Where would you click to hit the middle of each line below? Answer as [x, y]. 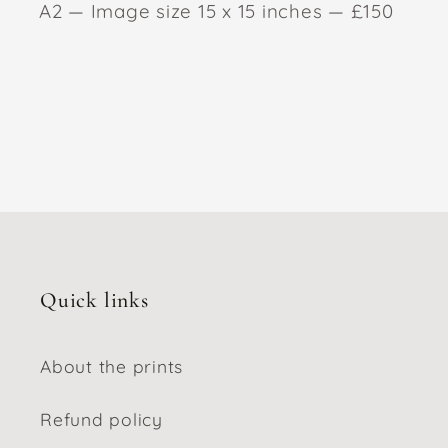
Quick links [94, 300]
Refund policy [101, 418]
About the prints [111, 365]
